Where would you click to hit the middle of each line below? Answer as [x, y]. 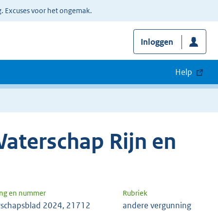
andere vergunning [157, 205]
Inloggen [157, 42]
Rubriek [135, 193]
